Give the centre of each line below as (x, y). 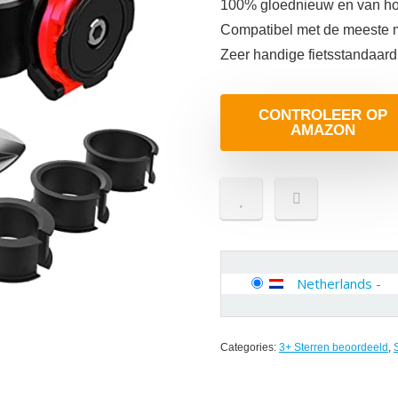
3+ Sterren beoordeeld (334, 347)
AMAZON (322, 130)
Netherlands (334, 283)
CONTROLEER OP (322, 115)
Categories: (250, 347)
